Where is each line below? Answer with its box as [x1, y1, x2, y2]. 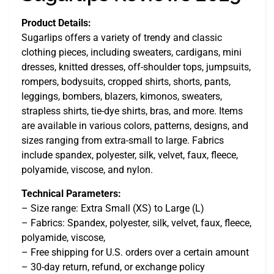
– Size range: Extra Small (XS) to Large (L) [21, 202, 204, 214]
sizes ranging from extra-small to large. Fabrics [21, 135, 224, 147]
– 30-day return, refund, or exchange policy [21, 261, 205, 273]
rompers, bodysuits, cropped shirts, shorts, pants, [21, 76, 231, 88]
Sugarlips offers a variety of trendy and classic [21, 32, 222, 44]
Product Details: [21, 17, 91, 29]
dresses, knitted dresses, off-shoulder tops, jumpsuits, [21, 61, 251, 73]
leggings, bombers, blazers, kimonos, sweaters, [21, 91, 222, 103]
